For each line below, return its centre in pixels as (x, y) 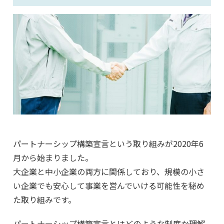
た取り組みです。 (44, 200)
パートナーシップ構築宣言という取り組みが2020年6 (108, 144)
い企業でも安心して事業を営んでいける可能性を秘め (109, 186)
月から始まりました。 (53, 158)
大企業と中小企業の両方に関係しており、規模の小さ (109, 172)
